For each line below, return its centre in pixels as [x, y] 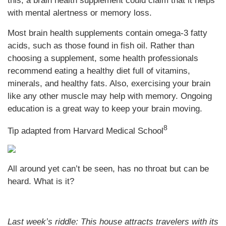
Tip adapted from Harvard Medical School [86, 131]
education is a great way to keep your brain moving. [105, 109]
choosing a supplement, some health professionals [103, 58]
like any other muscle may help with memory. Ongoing [110, 96]
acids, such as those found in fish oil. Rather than [101, 46]
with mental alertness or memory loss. [80, 13]
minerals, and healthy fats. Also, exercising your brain [109, 83]
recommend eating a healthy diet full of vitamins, [99, 71]
